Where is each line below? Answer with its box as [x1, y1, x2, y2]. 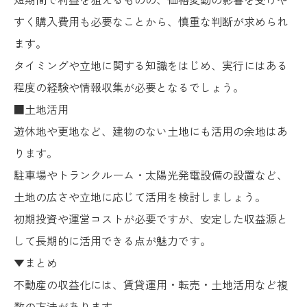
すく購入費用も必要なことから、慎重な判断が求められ [14, 12, 288, 29]
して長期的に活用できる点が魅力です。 [14, 232, 211, 249]
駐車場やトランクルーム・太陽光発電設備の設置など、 [14, 166, 288, 183]
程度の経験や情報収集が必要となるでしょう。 [14, 78, 244, 95]
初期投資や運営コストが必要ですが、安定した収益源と [14, 210, 288, 227]
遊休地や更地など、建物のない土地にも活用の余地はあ [14, 122, 288, 139]
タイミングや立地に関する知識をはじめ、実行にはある [14, 56, 288, 73]
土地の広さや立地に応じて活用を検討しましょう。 [14, 188, 266, 205]
